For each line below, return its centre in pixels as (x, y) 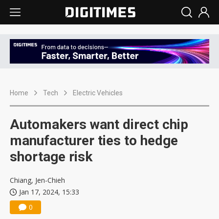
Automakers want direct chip (99, 125)
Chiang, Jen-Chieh (37, 180)
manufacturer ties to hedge (94, 141)
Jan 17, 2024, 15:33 (49, 192)
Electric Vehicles (98, 93)
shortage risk (51, 157)
